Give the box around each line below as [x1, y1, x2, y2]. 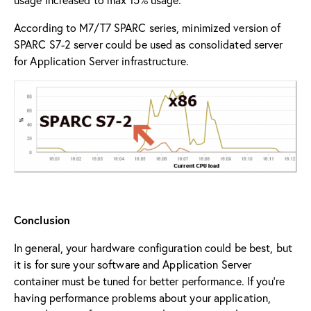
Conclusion [14, 212, 70, 227]
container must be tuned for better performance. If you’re [14, 273, 285, 288]
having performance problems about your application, [14, 289, 271, 305]
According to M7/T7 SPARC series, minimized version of [14, 19, 281, 35]
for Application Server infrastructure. [14, 53, 189, 68]
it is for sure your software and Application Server [14, 256, 252, 271]
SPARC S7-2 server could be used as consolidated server [14, 36, 283, 51]
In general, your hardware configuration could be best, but [14, 239, 292, 255]
